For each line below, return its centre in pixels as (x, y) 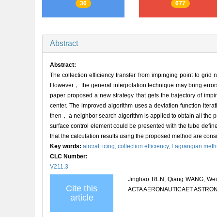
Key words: (66, 146)
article (82, 197)
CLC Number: (70, 156)
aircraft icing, (100, 146)
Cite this (82, 188)
